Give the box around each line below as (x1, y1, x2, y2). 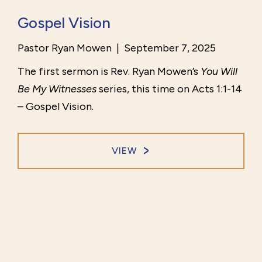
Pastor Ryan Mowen (18, 42, 112, 55)
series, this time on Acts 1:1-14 (96, 82, 242, 96)
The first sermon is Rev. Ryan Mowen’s (18, 65, 201, 78)
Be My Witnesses (18, 82, 96, 96)
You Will (201, 65, 237, 78)
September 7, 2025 (122, 42, 216, 55)
